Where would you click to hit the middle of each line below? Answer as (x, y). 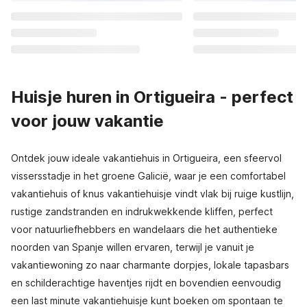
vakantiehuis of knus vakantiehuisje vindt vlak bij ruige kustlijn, (152, 194)
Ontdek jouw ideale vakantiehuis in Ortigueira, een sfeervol (146, 158)
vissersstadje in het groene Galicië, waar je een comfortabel (148, 176)
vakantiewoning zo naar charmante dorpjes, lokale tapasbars (150, 265)
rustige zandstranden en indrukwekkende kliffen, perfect (142, 211)
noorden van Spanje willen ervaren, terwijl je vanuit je (133, 247)
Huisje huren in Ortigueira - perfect (152, 97)
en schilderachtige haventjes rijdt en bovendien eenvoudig (146, 283)
